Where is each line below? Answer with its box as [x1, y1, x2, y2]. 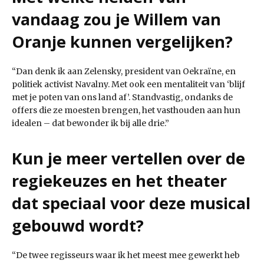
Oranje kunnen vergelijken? [12, 31, 233, 53]
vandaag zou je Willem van [12, 8, 221, 31]
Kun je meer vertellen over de [12, 147, 245, 170]
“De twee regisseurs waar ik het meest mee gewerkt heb [12, 250, 240, 261]
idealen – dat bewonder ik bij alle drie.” [12, 118, 169, 129]
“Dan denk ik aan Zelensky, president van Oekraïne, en [12, 66, 236, 77]
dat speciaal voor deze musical [12, 192, 250, 214]
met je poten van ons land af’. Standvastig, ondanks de [12, 92, 233, 103]
